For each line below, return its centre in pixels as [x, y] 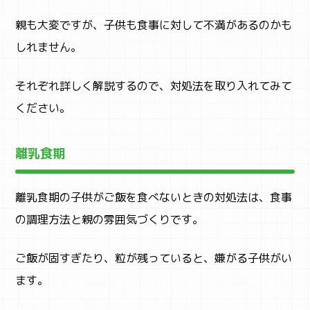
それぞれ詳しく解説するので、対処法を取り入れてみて [154, 86]
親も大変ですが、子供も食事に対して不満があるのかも [154, 25]
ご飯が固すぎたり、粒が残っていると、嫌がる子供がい [154, 258]
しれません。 [49, 47]
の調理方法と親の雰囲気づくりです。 [110, 220]
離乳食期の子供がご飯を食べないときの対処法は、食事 [154, 198]
